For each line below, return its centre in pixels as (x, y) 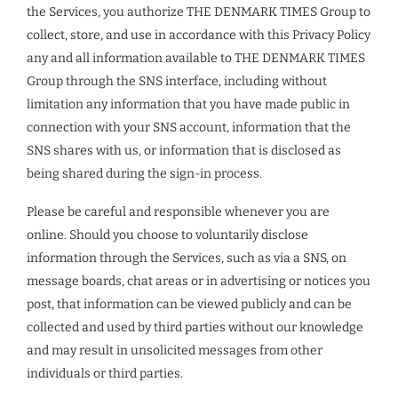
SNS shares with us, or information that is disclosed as (184, 151)
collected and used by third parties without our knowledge (195, 327)
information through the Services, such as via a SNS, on (187, 258)
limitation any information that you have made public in (188, 104)
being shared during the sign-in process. (144, 174)
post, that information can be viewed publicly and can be (189, 304)
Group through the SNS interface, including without (177, 81)
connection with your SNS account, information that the (189, 127)
